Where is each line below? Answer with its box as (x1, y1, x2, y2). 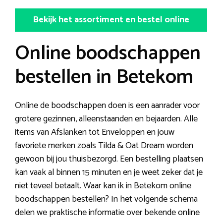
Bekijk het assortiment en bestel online (33, 12, 189, 27)
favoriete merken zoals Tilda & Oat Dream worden (15, 138, 193, 153)
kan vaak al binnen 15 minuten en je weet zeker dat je (15, 165, 203, 180)
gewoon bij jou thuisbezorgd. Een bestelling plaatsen (15, 151, 203, 166)
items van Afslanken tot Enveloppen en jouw (15, 124, 174, 140)
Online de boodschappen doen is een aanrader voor (15, 98, 200, 113)
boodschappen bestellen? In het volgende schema (15, 191, 198, 207)
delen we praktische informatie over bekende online (15, 205, 200, 220)
